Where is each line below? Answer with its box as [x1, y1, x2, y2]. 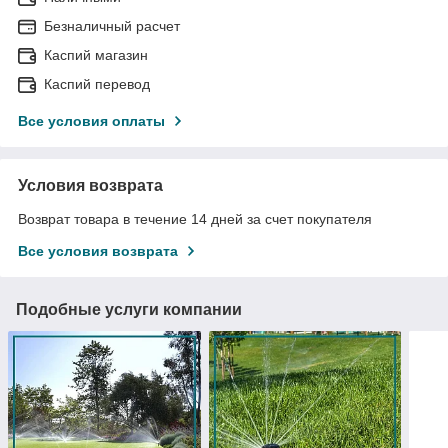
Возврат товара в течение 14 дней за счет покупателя [18, 211, 372, 228]
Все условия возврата [18, 243, 178, 260]
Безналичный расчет [44, 18, 180, 35]
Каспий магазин [44, 47, 148, 64]
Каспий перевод [44, 76, 150, 93]
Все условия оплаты [18, 113, 165, 130]
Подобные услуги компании [16, 301, 242, 319]
